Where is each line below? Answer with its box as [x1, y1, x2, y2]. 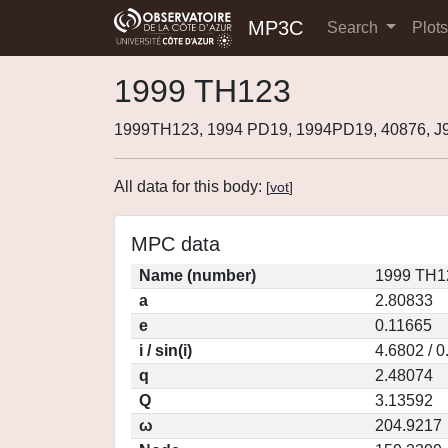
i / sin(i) [139, 342, 192, 359]
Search [327, 19, 382, 36]
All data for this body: [114, 178, 266, 195]
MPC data [131, 233, 220, 255]
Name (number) [139, 267, 256, 284]
